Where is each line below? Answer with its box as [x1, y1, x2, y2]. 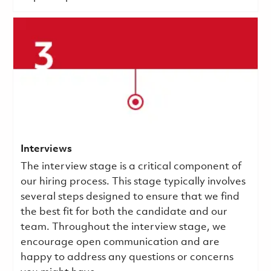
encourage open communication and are [20, 237, 220, 247]
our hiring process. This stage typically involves [20, 176, 246, 187]
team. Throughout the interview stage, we [20, 221, 226, 232]
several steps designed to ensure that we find [20, 191, 240, 202]
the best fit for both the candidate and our [20, 206, 227, 217]
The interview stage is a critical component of [20, 161, 241, 172]
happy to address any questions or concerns [20, 252, 233, 263]
